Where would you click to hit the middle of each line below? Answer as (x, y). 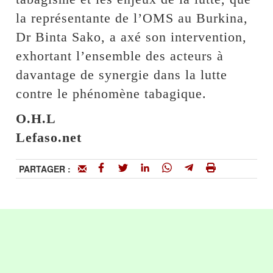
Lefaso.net (49, 137)
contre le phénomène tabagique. (112, 93)
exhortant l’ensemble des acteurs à (120, 55)
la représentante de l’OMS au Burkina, (132, 18)
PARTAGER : (49, 168)
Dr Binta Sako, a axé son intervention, (132, 37)
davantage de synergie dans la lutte (122, 74)
